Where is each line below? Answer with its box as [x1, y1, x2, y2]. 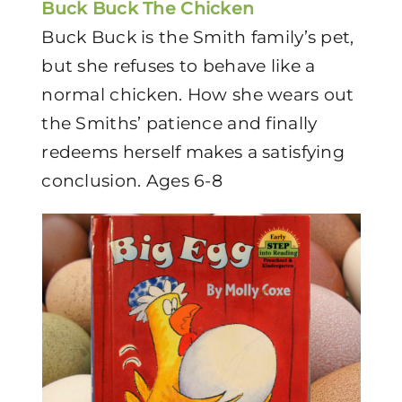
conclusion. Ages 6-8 [41, 170, 223, 191]
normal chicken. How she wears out [41, 84, 354, 105]
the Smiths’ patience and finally [41, 113, 318, 134]
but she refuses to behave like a [41, 56, 316, 76]
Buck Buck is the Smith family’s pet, [41, 27, 354, 48]
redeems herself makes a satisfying [41, 142, 345, 162]
